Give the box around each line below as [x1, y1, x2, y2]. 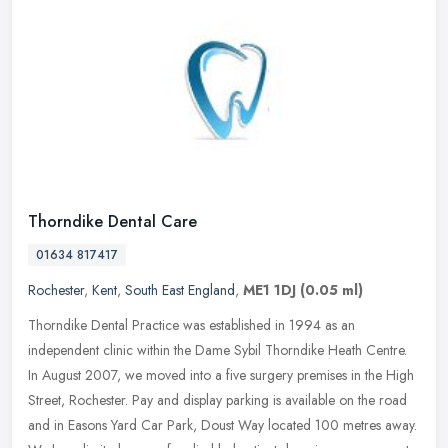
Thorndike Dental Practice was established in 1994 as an [28, 315, 355, 336]
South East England [125, 280, 235, 301]
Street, [28, 390, 65, 411]
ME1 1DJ [243, 280, 296, 301]
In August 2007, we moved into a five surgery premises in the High [28, 365, 414, 386]
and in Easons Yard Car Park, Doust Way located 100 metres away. [28, 415, 417, 436]
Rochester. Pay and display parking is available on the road [69, 390, 407, 411]
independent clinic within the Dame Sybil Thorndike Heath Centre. [28, 340, 407, 361]
